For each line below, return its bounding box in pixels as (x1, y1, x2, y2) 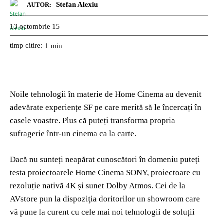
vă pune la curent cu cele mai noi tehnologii (10, 207, 161, 217)
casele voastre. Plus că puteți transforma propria (10, 116, 175, 126)
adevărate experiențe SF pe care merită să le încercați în (10, 103, 201, 112)
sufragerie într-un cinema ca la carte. (10, 129, 136, 139)
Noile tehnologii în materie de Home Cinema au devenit (10, 90, 201, 99)
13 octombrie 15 (10, 22, 60, 30)
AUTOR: (27, 1, 51, 9)
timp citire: (10, 41, 42, 50)
